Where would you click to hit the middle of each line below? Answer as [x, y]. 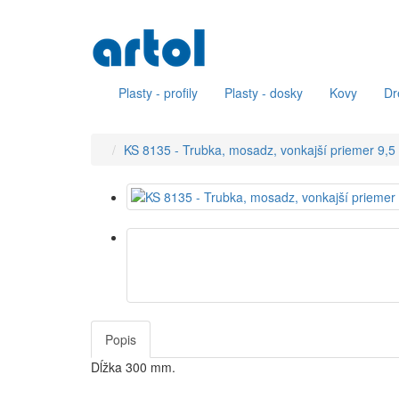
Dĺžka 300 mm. [133, 367]
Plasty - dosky [264, 93]
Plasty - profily [158, 93]
